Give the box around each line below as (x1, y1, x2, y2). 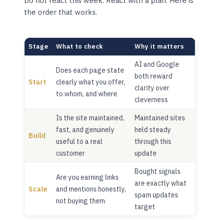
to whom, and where (56, 89, 118, 98)
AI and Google (135, 59, 180, 69)
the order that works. (24, 7, 98, 17)
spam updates (135, 190, 179, 199)
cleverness (135, 95, 168, 104)
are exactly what (135, 178, 187, 188)
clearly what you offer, (56, 77, 126, 86)
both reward (135, 71, 173, 81)
